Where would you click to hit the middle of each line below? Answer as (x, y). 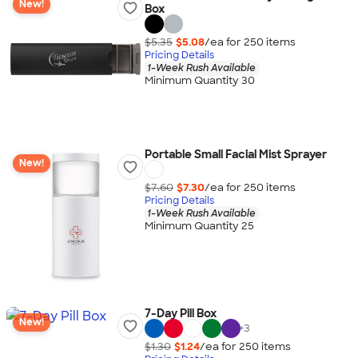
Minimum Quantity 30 (199, 81)
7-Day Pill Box (180, 313)
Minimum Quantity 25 (199, 226)
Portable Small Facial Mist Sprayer (235, 154)
